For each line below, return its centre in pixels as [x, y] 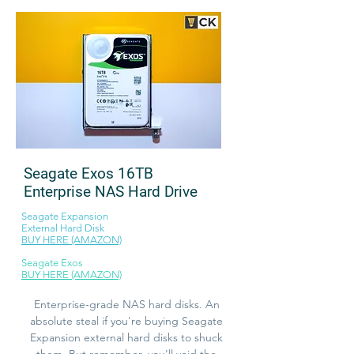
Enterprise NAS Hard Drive [111, 191]
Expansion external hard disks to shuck [126, 337]
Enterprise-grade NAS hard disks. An [126, 304]
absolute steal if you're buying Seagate [126, 320]
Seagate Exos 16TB [88, 173]
